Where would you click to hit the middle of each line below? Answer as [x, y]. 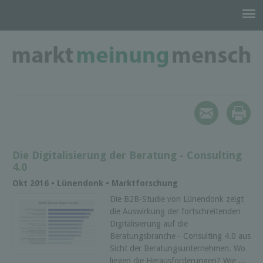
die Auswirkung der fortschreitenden [175, 212]
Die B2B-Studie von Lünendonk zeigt [177, 199]
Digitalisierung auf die [149, 224]
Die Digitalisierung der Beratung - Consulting [127, 156]
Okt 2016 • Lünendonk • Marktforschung [95, 183]
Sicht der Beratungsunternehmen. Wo [178, 249]
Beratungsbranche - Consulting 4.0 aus [180, 236]
